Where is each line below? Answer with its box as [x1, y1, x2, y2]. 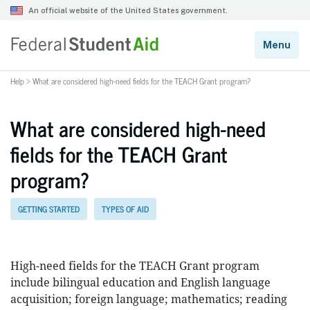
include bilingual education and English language [10, 275, 271, 290]
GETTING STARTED [18, 202, 80, 217]
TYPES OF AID [102, 202, 149, 217]
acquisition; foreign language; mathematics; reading [10, 291, 287, 307]
